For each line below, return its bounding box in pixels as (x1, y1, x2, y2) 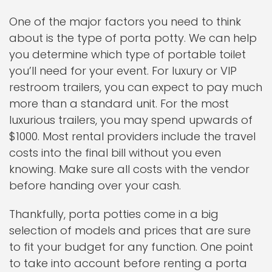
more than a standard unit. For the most (9, 96, 229, 111)
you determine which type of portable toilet (9, 47, 246, 62)
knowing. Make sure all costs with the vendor (9, 161, 250, 177)
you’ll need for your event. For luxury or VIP (9, 63, 237, 78)
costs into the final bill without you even (9, 145, 221, 160)
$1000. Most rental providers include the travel (9, 129, 256, 144)
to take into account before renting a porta (9, 256, 247, 271)
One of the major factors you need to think (9, 14, 241, 29)
